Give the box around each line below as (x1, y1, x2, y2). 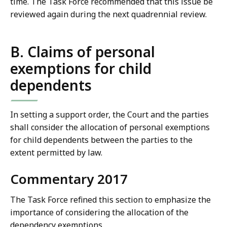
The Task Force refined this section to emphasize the (10, 194, 211, 206)
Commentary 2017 (10, 170, 128, 188)
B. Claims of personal (10, 42, 155, 62)
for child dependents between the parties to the (10, 134, 193, 146)
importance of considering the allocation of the (10, 207, 188, 218)
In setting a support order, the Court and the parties (10, 109, 209, 121)
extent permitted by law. (10, 147, 102, 159)
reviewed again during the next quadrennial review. (10, 9, 207, 20)
